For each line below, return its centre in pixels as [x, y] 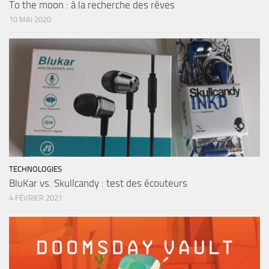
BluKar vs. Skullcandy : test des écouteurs [98, 183]
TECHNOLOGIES [35, 169]
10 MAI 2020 [30, 19]
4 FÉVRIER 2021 [36, 198]
